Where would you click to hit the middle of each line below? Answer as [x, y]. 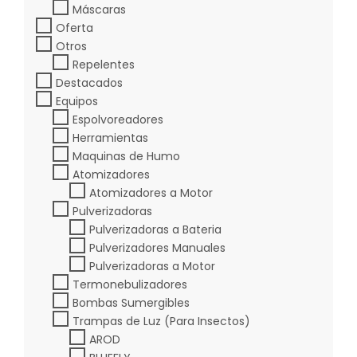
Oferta [75, 27]
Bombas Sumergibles [131, 302]
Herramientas [110, 137]
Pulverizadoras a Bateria [155, 229]
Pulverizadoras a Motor [152, 266]
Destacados [89, 82]
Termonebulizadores [130, 284]
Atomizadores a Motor [151, 192]
